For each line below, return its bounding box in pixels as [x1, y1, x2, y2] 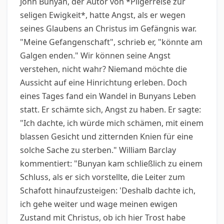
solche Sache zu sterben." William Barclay [20, 144, 176, 155]
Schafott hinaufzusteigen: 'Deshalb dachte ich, [20, 185, 195, 196]
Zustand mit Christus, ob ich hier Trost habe [20, 212, 185, 223]
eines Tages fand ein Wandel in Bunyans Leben [20, 90, 196, 101]
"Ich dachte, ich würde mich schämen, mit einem [20, 117, 203, 128]
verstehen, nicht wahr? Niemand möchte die [20, 63, 187, 74]
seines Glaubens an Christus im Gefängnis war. [20, 23, 196, 34]
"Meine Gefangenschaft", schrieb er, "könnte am [20, 36, 202, 47]
